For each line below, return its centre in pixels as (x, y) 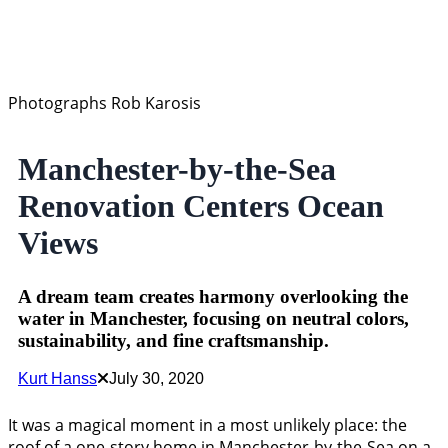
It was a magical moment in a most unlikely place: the (207, 425)
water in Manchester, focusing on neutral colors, (213, 318)
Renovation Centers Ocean (201, 205)
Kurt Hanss (57, 379)
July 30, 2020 (156, 379)
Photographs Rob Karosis (104, 103)
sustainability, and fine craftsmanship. (173, 340)
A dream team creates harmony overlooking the (213, 296)
